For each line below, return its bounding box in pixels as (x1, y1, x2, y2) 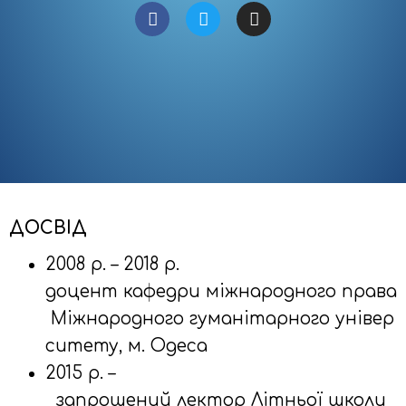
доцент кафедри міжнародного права (45, 282, 397, 301)
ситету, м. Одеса (45, 336, 208, 355)
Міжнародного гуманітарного (45, 309, 335, 328)
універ (335, 309, 394, 328)
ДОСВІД (9, 218, 87, 237)
